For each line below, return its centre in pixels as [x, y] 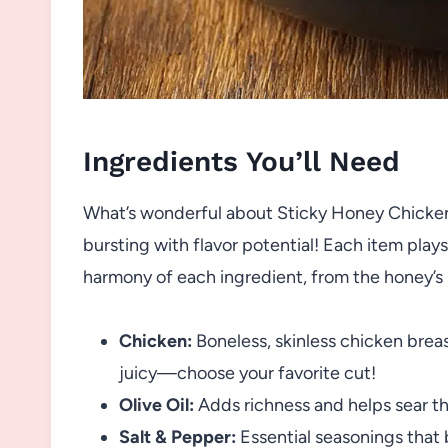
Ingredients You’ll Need [241, 161]
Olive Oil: [156, 404]
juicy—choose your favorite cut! [247, 372]
